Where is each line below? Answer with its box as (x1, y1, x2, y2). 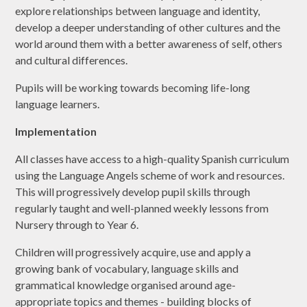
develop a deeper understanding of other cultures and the (15, 21, 281, 34)
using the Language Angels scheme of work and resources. (15, 169, 285, 182)
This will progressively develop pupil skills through (15, 185, 251, 199)
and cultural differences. (15, 53, 128, 67)
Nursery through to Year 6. (15, 218, 139, 232)
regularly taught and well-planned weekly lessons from (15, 201, 269, 215)
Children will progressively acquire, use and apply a (15, 245, 251, 259)
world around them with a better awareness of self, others (15, 37, 283, 51)
